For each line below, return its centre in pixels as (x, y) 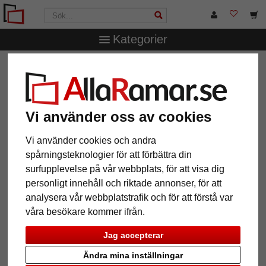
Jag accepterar (133, 235)
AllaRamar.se (42, 66)
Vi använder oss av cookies (119, 116)
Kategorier (140, 39)
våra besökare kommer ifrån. (85, 211)
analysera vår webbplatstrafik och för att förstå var (129, 197)
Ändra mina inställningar (133, 255)
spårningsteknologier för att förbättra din (109, 154)
